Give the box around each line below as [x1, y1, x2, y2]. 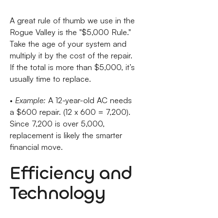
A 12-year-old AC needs [45, 95, 132, 106]
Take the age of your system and [9, 38, 127, 49]
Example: [15, 95, 46, 106]
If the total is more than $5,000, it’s [9, 62, 135, 72]
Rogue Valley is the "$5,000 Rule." [9, 27, 131, 37]
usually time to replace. [9, 73, 91, 84]
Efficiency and [9, 161, 132, 185]
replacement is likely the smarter [9, 130, 122, 141]
